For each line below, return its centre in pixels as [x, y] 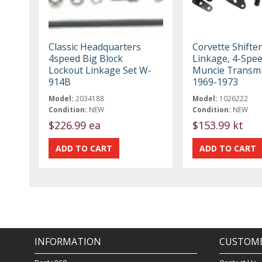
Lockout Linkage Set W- [100, 70]
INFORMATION [68, 242]
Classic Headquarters [95, 46]
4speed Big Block [86, 58]
